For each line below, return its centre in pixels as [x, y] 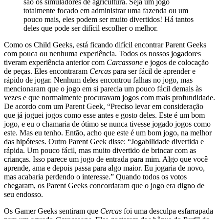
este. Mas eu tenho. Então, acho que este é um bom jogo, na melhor [108, 133]
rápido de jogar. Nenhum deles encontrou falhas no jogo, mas [98, 80]
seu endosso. [23, 195]
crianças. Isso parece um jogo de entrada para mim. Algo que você [106, 159]
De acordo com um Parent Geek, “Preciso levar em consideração [104, 107]
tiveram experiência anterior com [55, 63]
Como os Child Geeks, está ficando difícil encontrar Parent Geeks [105, 45]
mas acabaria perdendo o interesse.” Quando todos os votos [95, 177]
